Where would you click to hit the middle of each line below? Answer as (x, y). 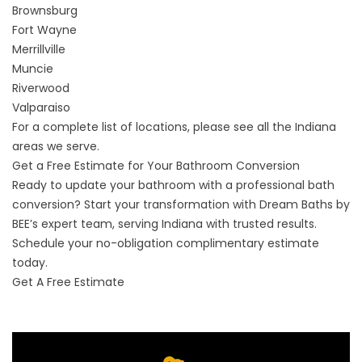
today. (30, 263)
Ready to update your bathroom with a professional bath (173, 185)
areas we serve (55, 146)
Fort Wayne (44, 30)
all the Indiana (297, 127)
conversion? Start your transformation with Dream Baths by (181, 204)
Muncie (33, 69)
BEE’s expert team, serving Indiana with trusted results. (164, 224)
